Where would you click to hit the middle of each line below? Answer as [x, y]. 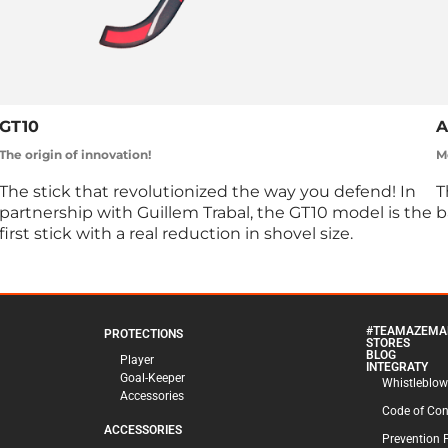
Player [136, 360]
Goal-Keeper [152, 378]
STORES [388, 343]
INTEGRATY [397, 367]
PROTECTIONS [143, 334]
